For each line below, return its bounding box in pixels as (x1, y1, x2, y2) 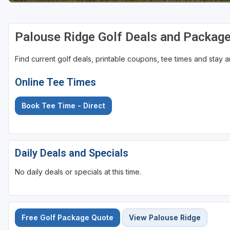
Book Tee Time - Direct (22, 101, 105, 110)
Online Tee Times (15, 76, 96, 89)
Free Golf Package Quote (22, 213, 113, 222)
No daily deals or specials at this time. (15, 167, 141, 177)
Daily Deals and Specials (15, 147, 128, 160)
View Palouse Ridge (129, 213, 201, 222)
